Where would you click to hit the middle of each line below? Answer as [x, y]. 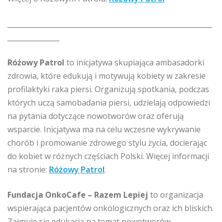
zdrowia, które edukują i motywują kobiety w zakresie [107, 76]
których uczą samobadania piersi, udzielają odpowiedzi [109, 102]
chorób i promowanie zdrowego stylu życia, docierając [107, 142]
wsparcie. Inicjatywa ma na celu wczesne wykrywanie [104, 129]
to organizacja [177, 194]
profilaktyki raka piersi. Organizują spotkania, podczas [108, 89]
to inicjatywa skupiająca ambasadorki [135, 62]
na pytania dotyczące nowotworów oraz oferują [96, 116]
